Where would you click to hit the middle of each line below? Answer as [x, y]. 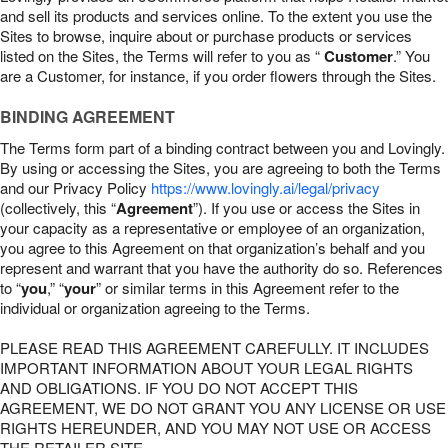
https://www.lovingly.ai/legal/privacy [265, 187]
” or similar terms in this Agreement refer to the [247, 287]
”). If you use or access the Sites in [306, 207]
